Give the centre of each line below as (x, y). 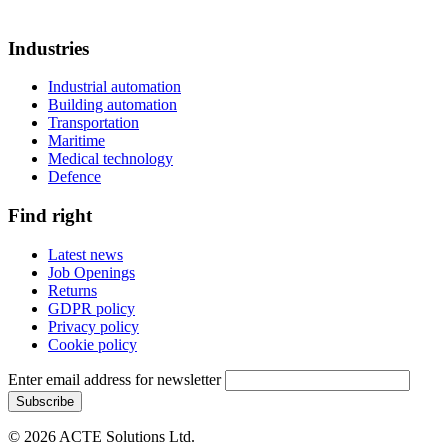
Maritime (76, 141)
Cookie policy (92, 344)
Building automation (112, 105)
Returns (72, 290)
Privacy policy (93, 326)
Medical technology (110, 159)
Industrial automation (114, 87)
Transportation (93, 123)
